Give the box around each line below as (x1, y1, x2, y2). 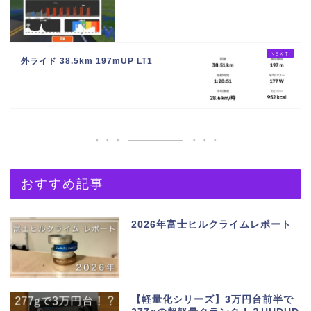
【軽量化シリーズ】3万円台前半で (131, 294, 294, 305)
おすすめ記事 (21, 176, 104, 192)
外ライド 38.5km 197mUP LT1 (21, 56, 153, 67)
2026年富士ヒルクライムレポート (131, 219, 292, 230)
